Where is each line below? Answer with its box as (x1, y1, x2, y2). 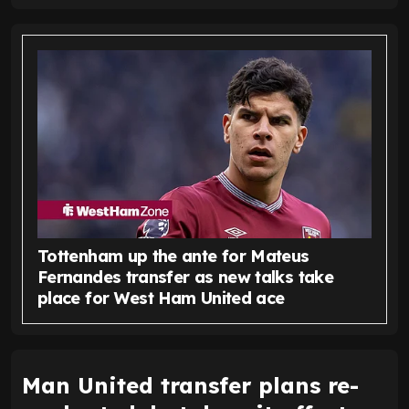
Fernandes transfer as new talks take (37, 266, 333, 288)
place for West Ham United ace (37, 287, 285, 309)
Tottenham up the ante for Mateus (37, 245, 309, 267)
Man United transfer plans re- (22, 371, 359, 399)
